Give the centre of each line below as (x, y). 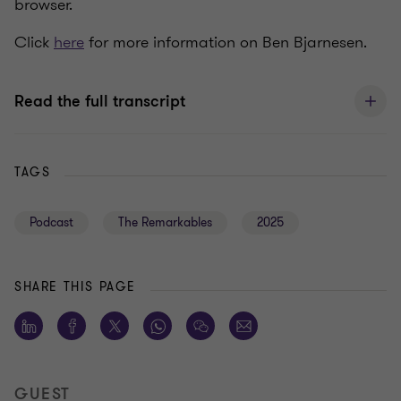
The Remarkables (165, 223)
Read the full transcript (100, 102)
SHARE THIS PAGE (75, 287)
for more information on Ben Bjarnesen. (226, 43)
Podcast (51, 223)
